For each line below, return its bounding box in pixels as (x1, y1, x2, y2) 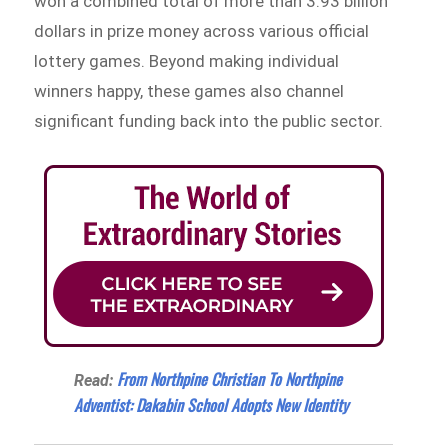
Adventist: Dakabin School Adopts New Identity (74, 393, 349, 418)
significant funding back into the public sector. (34, 110, 388, 131)
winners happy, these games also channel (34, 80, 345, 101)
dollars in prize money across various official (34, 20, 370, 41)
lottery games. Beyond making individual (34, 50, 340, 71)
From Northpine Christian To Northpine (117, 367, 343, 392)
